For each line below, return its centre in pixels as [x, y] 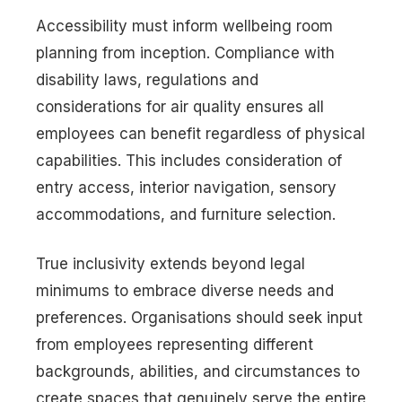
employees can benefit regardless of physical [201, 133]
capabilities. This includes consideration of [189, 160]
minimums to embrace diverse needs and [185, 291]
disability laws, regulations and [147, 79]
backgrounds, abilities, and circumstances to [198, 372]
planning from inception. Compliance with [185, 52]
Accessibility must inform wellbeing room [184, 26]
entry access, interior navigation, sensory [186, 187]
